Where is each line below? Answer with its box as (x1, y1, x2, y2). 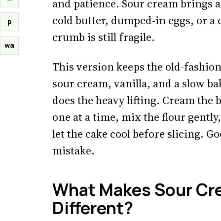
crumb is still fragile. (52, 30, 155, 44)
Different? (52, 196, 133, 219)
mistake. (52, 143, 95, 158)
